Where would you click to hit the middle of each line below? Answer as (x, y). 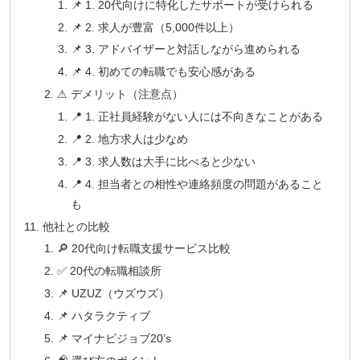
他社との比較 (77, 226)
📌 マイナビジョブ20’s (114, 338)
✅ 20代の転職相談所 (109, 271)
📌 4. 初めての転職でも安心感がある (163, 72)
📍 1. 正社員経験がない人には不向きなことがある (196, 117)
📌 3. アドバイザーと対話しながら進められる (185, 49)
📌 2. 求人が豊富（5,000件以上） (155, 27)
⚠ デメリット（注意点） (120, 94)
